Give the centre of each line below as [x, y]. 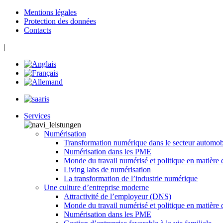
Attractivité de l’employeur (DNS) [117, 196]
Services [37, 116]
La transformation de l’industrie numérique [131, 178]
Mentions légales [50, 12]
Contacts [38, 30]
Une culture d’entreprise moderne [96, 187]
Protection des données [60, 21]
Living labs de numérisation [107, 169]
